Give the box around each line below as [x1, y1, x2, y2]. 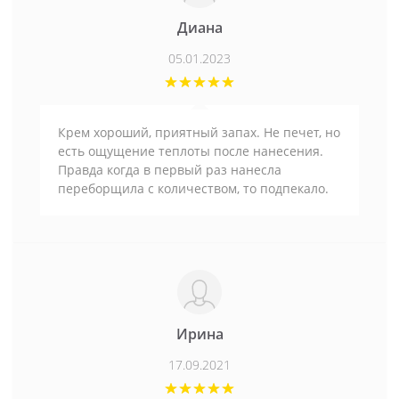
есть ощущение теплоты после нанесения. [58, 142, 323, 159]
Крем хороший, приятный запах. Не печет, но [58, 123, 340, 141]
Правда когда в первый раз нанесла [58, 160, 281, 178]
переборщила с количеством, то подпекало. [58, 179, 329, 197]
